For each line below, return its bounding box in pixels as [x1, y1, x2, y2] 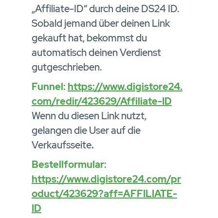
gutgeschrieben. [32, 60, 102, 73]
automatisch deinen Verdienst [32, 46, 161, 59]
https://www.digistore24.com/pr [32, 172, 181, 185]
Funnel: [32, 80, 66, 93]
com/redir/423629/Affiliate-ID [32, 94, 172, 108]
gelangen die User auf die [32, 124, 141, 137]
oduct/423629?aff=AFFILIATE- [32, 187, 177, 200]
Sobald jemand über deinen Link [32, 17, 170, 30]
